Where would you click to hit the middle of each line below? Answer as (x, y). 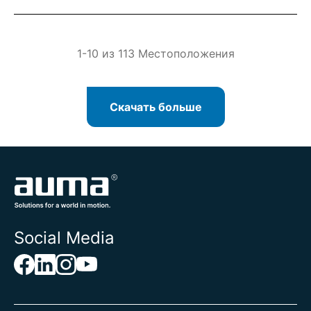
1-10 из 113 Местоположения (155, 53)
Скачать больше (155, 107)
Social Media (64, 238)
